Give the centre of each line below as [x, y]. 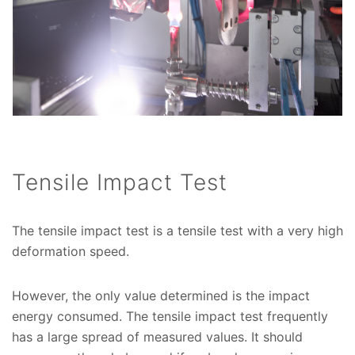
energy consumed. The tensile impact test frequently [170, 317]
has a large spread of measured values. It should [157, 337]
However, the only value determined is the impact [161, 296]
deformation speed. [71, 252]
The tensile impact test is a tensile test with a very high [177, 231]
